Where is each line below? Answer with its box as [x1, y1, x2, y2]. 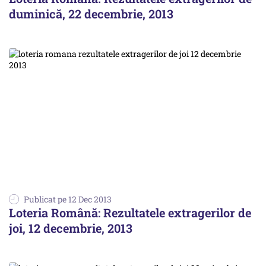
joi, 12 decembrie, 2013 [9, 220, 132, 236]
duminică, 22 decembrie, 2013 [9, 5, 173, 21]
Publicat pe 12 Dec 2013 [24, 193, 112, 205]
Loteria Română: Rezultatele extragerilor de [9, 204, 251, 220]
